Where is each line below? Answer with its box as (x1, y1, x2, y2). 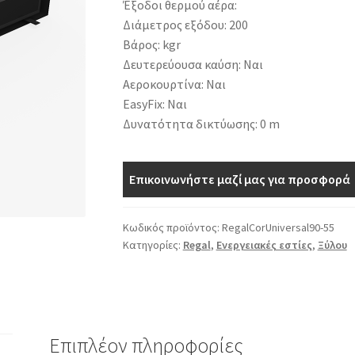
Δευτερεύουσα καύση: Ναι (122, 56, 263, 73)
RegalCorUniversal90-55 (221, 219, 334, 235)
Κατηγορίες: (122, 237, 183, 252)
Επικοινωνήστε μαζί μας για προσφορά (128, 170, 350, 187)
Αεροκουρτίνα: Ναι (122, 76, 226, 93)
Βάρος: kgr (122, 36, 181, 53)
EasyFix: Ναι (122, 96, 187, 113)
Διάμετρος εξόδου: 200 (122, 17, 248, 33)
